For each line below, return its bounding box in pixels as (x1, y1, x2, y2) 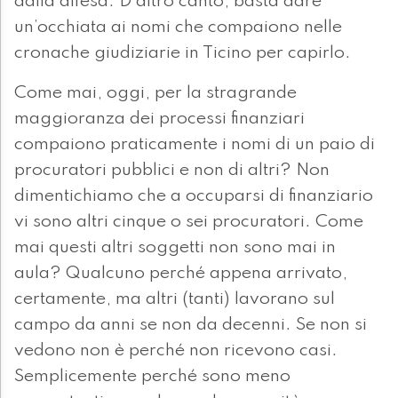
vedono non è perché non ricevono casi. (14, 341, 338, 360)
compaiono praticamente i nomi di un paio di (14, 135, 375, 154)
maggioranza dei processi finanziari (14, 109, 305, 128)
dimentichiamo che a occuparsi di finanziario (14, 187, 373, 205)
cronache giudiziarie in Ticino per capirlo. (14, 44, 351, 62)
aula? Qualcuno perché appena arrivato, (14, 264, 347, 283)
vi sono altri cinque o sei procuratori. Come (14, 212, 363, 231)
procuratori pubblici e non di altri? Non (14, 161, 330, 179)
